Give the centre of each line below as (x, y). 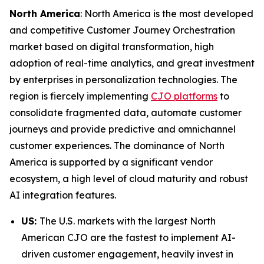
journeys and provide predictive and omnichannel (123, 129)
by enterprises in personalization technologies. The (123, 79)
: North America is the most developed (167, 13)
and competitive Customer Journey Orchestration (122, 30)
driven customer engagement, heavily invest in (127, 254)
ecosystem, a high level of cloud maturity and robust (129, 178)
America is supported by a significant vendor (111, 162)
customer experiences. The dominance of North (117, 145)
